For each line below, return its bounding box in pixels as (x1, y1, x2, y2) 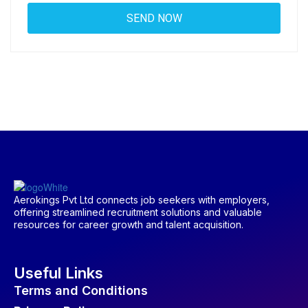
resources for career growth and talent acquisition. (14, 219, 243, 231)
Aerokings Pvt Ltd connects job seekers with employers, (14, 194, 269, 206)
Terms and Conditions (14, 283, 148, 298)
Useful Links (14, 264, 103, 283)
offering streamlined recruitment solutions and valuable (14, 206, 262, 219)
